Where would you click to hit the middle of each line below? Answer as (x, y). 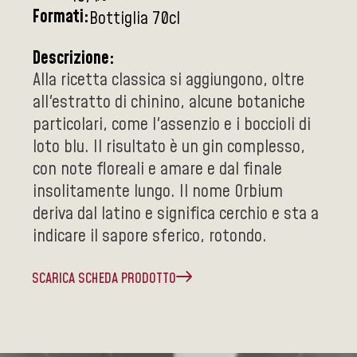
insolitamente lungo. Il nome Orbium (158, 192)
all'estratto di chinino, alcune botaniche (169, 102)
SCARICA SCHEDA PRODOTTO (104, 279)
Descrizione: (73, 59)
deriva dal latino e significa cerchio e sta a (176, 214)
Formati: (61, 17)
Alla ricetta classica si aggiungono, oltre (169, 80)
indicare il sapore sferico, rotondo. (150, 236)
